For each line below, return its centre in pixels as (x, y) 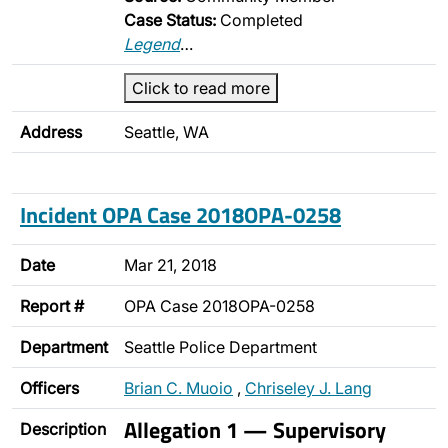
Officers (49, 388)
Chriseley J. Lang (308, 388)
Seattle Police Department (220, 347)
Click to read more (201, 88)
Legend (152, 44)
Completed (259, 20)
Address (51, 132)
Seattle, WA (166, 132)
